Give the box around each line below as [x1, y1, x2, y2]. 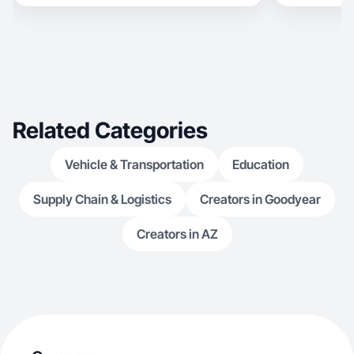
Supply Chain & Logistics [33, 191, 171, 207]
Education [232, 156, 289, 172]
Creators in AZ [136, 226, 218, 242]
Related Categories [13, 117, 208, 144]
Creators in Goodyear [200, 191, 321, 207]
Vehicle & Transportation [65, 156, 204, 172]
